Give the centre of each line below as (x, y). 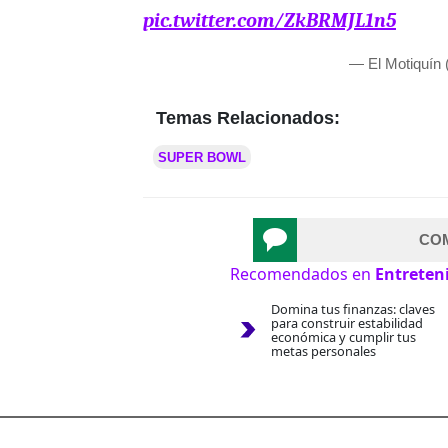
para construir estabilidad (346, 323)
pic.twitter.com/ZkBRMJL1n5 (269, 21)
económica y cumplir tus (343, 337)
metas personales (323, 351)
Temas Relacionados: (248, 118)
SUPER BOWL (202, 158)
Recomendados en (302, 274)
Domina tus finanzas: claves (352, 309)
